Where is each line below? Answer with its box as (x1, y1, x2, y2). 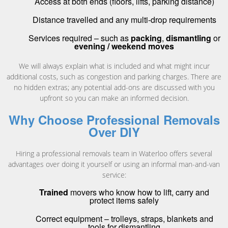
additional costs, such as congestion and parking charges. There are (7, 71, 221, 81)
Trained (39, 186, 68, 198)
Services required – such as (28, 32, 131, 44)
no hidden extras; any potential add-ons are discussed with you (13, 82, 215, 92)
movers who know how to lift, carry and (68, 186, 209, 198)
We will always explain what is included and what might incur (18, 61, 210, 71)
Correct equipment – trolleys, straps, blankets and (35, 212, 213, 224)
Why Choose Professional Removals (8, 110, 220, 128)
